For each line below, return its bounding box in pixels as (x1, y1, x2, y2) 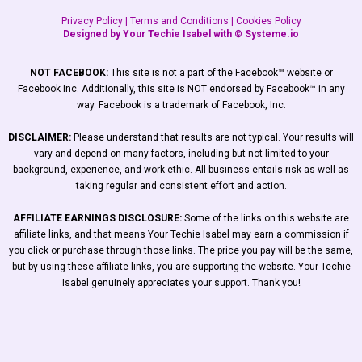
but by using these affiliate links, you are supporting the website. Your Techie (11, 260, 351, 272)
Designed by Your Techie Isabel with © (63, 27, 245, 40)
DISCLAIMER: (8, 131, 71, 143)
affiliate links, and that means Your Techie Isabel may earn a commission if (13, 228, 349, 240)
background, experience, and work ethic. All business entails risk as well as (13, 163, 349, 175)
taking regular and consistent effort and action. (75, 179, 287, 192)
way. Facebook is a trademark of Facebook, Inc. (76, 99, 286, 111)
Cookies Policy (235, 15, 301, 27)
